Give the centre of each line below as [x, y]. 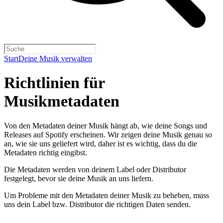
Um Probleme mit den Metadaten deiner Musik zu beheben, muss [107, 195]
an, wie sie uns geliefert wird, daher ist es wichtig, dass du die [101, 143]
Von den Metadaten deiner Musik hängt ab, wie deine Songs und [106, 125]
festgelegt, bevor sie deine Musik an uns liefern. [79, 178]
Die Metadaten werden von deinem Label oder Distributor [95, 169]
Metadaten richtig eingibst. [46, 152]
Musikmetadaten [62, 101]
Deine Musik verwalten [55, 58]
